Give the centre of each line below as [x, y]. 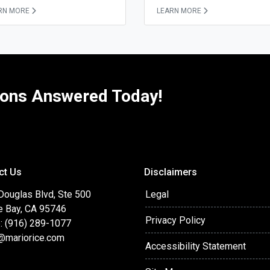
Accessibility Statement [196, 246]
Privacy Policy [175, 221]
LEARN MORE [179, 11]
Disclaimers [171, 172]
